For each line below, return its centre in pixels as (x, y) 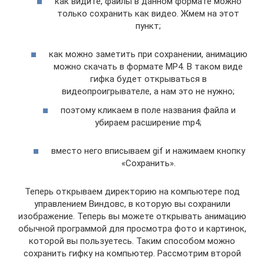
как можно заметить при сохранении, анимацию (148, 54)
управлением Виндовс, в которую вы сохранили (132, 204)
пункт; (148, 26)
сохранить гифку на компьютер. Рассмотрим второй (132, 253)
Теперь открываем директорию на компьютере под (132, 191)
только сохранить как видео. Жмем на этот (148, 14)
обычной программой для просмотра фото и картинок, (132, 228)
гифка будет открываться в (148, 79)
